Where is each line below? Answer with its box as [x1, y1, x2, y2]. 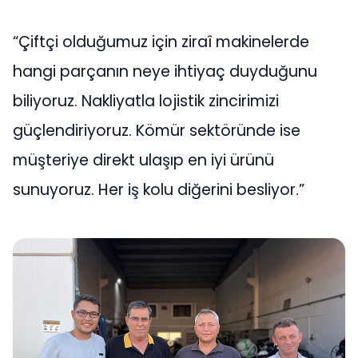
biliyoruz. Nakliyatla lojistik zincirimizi [13, 90, 279, 113]
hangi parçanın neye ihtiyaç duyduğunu [13, 61, 317, 83]
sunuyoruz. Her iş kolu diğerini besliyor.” [13, 179, 304, 201]
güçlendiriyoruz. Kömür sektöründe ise [13, 120, 300, 142]
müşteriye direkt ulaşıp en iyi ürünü [13, 149, 274, 172]
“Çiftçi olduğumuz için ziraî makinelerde [13, 31, 309, 54]
